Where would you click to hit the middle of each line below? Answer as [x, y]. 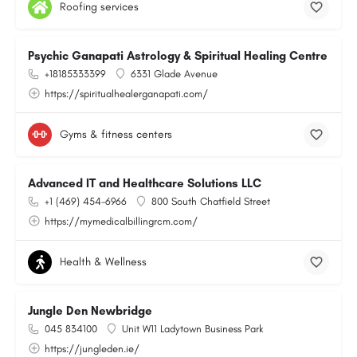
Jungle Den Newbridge [90, 311]
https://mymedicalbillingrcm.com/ [121, 221]
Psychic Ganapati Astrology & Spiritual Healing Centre [178, 56]
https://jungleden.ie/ [92, 349]
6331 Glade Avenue [174, 74]
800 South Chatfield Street [211, 201]
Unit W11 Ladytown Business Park [192, 329]
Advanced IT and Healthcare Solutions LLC [145, 183]
